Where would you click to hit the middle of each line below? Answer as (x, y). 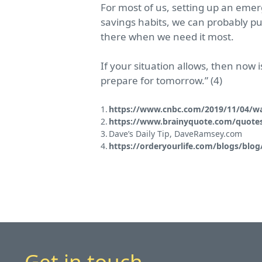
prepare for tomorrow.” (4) (161, 81)
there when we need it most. (167, 36)
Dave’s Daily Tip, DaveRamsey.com (175, 133)
